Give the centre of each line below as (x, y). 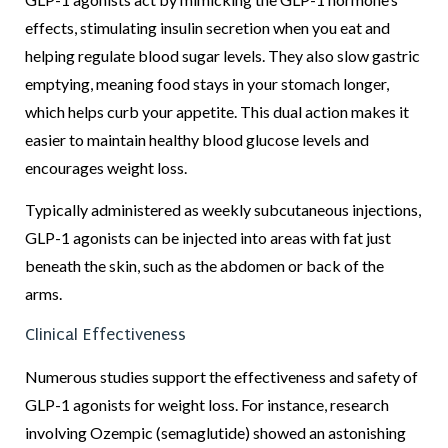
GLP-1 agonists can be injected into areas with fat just (208, 238)
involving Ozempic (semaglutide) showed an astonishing (215, 432)
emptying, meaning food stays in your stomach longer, (207, 83)
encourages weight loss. (106, 167)
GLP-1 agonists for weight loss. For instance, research (207, 404)
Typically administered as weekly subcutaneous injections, (223, 210)
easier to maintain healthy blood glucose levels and (197, 139)
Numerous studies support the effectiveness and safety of (221, 376)
